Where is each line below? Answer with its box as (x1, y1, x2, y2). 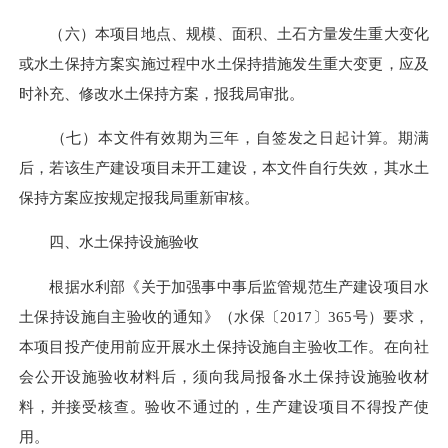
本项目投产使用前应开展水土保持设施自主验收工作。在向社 (19, 337, 429, 355)
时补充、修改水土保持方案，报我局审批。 (19, 84, 304, 102)
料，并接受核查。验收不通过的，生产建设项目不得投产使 (19, 397, 429, 415)
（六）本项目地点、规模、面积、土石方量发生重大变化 (19, 24, 429, 42)
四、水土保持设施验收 (19, 233, 199, 251)
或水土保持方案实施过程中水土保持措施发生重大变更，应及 (19, 54, 429, 72)
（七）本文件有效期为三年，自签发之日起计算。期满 (19, 129, 429, 147)
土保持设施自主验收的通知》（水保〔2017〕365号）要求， (19, 307, 429, 325)
